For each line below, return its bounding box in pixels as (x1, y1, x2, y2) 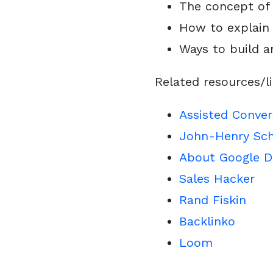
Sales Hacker (179, 171, 255, 186)
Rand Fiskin (179, 193, 246, 207)
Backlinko (179, 214, 235, 229)
